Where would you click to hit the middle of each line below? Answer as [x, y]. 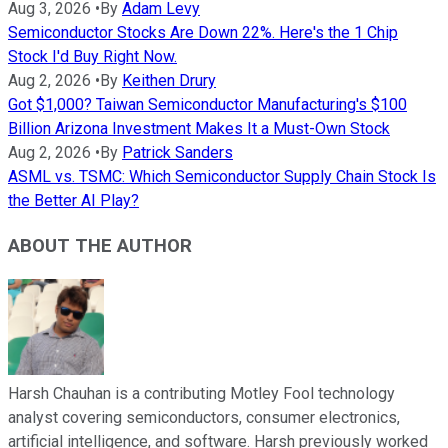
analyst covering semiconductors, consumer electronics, [204, 417]
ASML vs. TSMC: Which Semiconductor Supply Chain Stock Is [222, 177]
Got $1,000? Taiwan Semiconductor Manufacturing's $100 [207, 105]
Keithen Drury [169, 81]
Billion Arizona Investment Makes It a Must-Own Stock [199, 129]
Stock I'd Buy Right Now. [92, 57]
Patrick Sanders [177, 153]
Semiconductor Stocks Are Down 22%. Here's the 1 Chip [203, 33]
